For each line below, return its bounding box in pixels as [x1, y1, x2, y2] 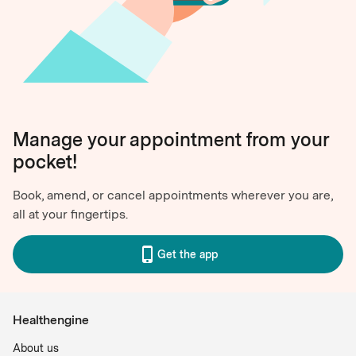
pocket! [13, 150, 77, 173]
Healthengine [13, 312, 89, 327]
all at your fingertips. [13, 207, 128, 222]
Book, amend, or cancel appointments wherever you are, [13, 188, 333, 203]
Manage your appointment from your [13, 128, 328, 151]
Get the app [157, 247, 218, 261]
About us [13, 342, 59, 354]
